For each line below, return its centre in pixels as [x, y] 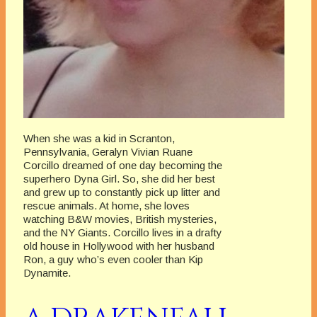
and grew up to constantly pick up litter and [122, 192]
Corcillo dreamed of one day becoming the [123, 166]
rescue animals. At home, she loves [106, 206]
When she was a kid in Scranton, [99, 139]
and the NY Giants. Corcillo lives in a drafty [123, 233]
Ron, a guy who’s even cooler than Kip [113, 260]
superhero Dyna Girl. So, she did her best [119, 179]
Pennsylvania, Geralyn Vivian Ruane [108, 152]
